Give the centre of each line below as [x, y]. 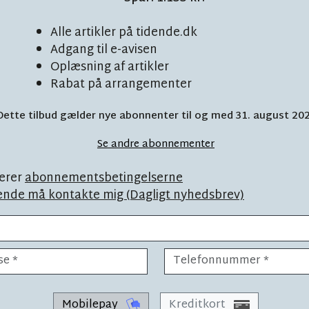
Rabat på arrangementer [121, 85]
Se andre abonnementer [156, 145]
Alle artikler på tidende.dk [124, 33]
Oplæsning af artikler [110, 68]
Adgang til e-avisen [104, 50]
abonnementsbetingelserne [104, 179]
